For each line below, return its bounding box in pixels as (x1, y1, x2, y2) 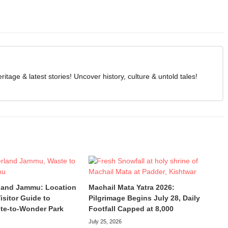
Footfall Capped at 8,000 (88, 204, 174, 213)
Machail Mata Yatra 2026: (88, 183, 175, 191)
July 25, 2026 (88, 218, 122, 224)
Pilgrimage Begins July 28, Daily (88, 193, 200, 202)
